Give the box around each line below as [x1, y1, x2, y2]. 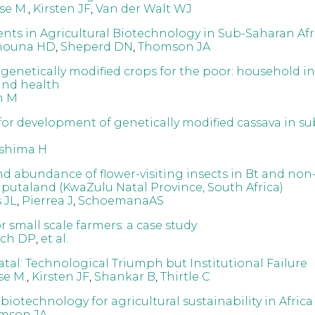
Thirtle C [160, 269, 210, 283]
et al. [40, 231, 68, 245]
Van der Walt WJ [95, 1, 192, 15]
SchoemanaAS [77, 193, 164, 207]
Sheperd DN [60, 39, 133, 53]
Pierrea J [21, 193, 73, 207]
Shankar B [94, 269, 155, 283]
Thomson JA [137, 39, 210, 53]
